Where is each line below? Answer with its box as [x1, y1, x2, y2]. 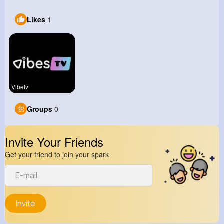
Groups [27, 104, 52, 114]
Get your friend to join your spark [5, 149, 109, 160]
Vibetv [11, 82, 28, 91]
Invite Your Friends [5, 133, 103, 151]
